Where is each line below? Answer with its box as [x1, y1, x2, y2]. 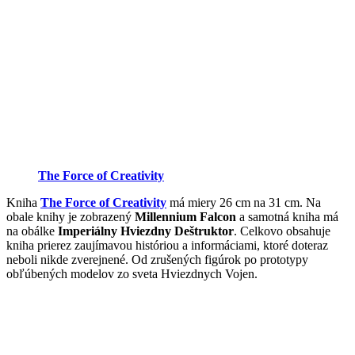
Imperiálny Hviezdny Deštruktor [58, 224, 234, 239]
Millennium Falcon [135, 210, 236, 224]
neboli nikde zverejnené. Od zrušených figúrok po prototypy [6, 253, 308, 267]
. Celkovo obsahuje [234, 224, 330, 239]
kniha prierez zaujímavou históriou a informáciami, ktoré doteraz [6, 239, 328, 253]
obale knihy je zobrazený [6, 210, 135, 224]
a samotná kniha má [236, 210, 338, 224]
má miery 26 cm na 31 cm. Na [166, 196, 321, 210]
